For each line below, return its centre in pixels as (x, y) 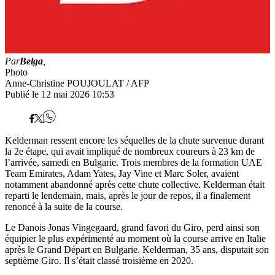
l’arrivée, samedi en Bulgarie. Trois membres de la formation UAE (134, 163)
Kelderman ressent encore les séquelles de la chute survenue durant (134, 141)
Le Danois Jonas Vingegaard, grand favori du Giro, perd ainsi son (132, 228)
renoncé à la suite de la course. (64, 207)
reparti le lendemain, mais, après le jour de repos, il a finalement (128, 196)
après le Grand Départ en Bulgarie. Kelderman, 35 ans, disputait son (137, 250)
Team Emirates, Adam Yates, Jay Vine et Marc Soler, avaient (122, 174)
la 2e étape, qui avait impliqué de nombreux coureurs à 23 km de (130, 152)
